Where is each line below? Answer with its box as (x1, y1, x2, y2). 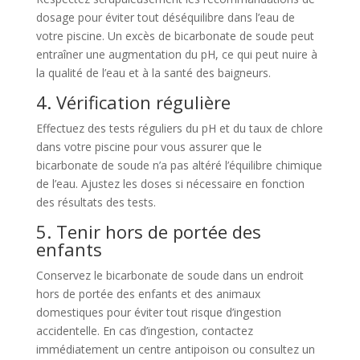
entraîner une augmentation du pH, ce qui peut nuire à (35, 46, 317, 62)
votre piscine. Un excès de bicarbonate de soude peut (35, 27, 314, 43)
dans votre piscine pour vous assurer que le (35, 138, 262, 154)
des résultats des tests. (35, 194, 156, 210)
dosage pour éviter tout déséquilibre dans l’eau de (35, 9, 295, 25)
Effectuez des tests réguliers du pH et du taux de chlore (35, 120, 323, 136)
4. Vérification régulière (35, 89, 231, 114)
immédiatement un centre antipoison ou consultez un (35, 341, 315, 357)
